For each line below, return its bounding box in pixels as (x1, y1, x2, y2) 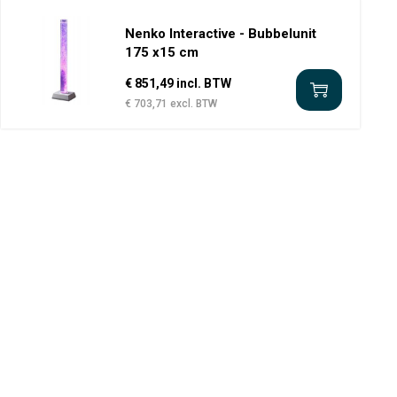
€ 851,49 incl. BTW (124, 76, 231, 90)
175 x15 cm (124, 44, 198, 60)
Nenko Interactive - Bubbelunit (124, 26, 316, 42)
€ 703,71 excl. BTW (124, 97, 217, 110)
